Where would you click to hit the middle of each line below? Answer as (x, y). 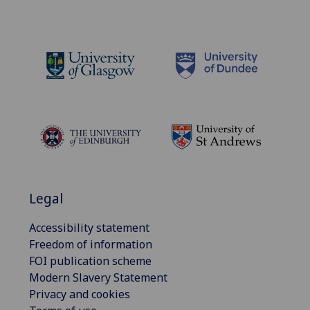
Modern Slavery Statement (98, 277)
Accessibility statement (89, 227)
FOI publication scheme (90, 261)
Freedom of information (91, 244)
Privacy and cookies (80, 294)
